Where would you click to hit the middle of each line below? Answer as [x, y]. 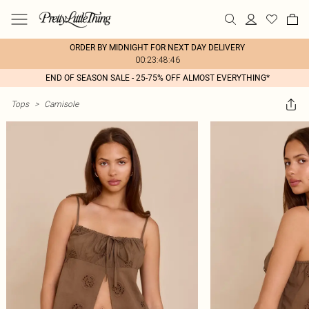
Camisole [61, 104]
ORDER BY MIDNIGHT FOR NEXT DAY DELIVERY [157, 48]
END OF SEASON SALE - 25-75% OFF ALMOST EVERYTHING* [157, 78]
